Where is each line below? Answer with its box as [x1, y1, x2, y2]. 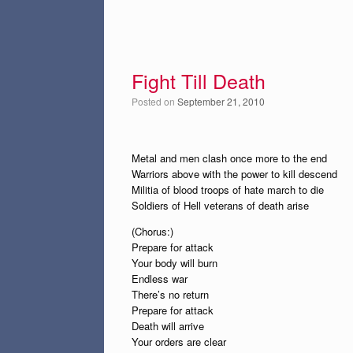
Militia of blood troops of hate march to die [132, 182, 324, 197]
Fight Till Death [132, 66, 266, 95]
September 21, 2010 [177, 95, 265, 108]
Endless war [132, 271, 188, 286]
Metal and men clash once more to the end [132, 150, 327, 165]
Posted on [138, 95, 177, 108]
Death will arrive [132, 318, 204, 333]
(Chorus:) [132, 224, 173, 239]
